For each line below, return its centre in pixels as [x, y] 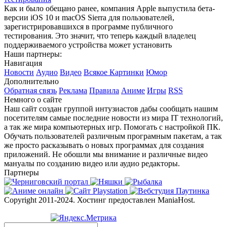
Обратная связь [30, 90]
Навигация [23, 63]
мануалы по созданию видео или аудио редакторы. [92, 163]
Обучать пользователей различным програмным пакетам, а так [113, 136]
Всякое [97, 72]
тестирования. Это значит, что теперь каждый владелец [100, 35]
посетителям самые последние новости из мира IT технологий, [113, 118]
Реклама [73, 90]
